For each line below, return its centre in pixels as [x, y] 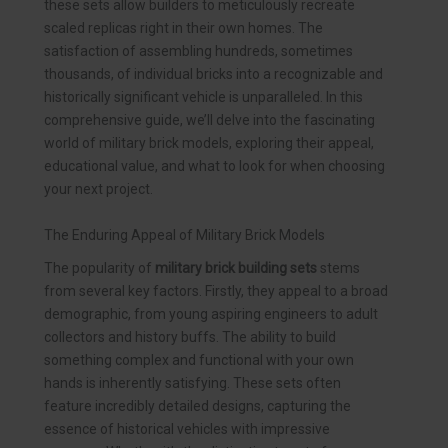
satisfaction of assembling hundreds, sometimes [198, 51]
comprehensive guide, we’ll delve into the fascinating [209, 120]
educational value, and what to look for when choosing [214, 166]
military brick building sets [236, 267]
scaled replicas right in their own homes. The [183, 28]
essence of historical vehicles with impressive [187, 428]
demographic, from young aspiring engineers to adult [211, 313]
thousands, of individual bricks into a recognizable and [213, 74]
